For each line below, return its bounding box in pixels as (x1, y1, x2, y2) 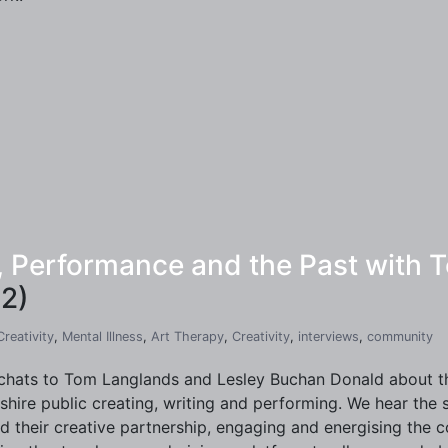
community (367, 329, 433, 344)
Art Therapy (151, 329, 224, 344)
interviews (298, 329, 359, 344)
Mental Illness (62, 329, 143, 344)
